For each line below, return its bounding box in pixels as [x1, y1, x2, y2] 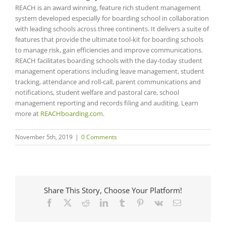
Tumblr [125, 198, 149, 207]
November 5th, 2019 [15, 132, 73, 141]
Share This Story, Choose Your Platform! [44, 185, 182, 195]
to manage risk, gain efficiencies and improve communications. [15, 45, 203, 54]
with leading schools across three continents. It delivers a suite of [15, 24, 209, 33]
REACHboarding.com [40, 108, 103, 118]
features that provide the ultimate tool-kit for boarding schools [15, 34, 203, 44]
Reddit [89, 198, 110, 207]
